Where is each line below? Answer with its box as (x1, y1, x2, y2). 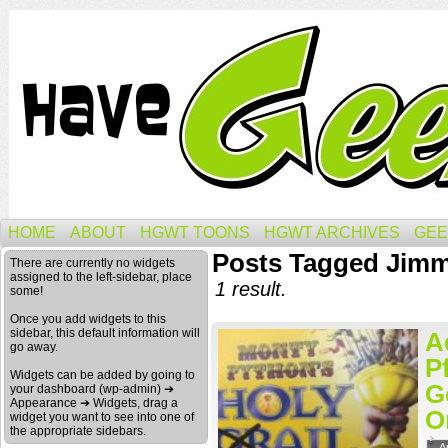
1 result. (215, 278, 287, 300)
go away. (10, 340, 58, 354)
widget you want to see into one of (10, 410, 194, 424)
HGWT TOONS (140, 224, 250, 241)
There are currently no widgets (10, 256, 175, 270)
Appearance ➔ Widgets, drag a (10, 396, 178, 410)
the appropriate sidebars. (10, 424, 146, 438)
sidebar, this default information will (10, 326, 200, 340)
